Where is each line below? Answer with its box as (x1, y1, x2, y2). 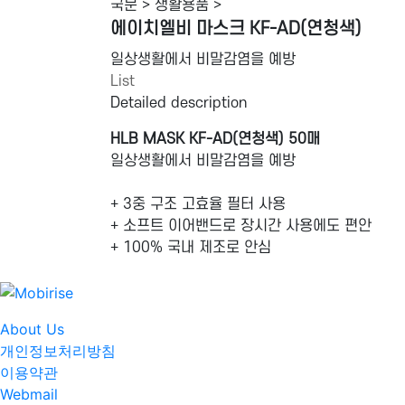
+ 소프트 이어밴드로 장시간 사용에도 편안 (110, 218, 372, 235)
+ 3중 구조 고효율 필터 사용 (110, 196, 286, 213)
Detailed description (110, 95, 247, 112)
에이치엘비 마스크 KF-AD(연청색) (110, 19, 362, 40)
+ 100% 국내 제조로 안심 (110, 240, 271, 257)
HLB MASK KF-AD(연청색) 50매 (110, 131, 320, 148)
